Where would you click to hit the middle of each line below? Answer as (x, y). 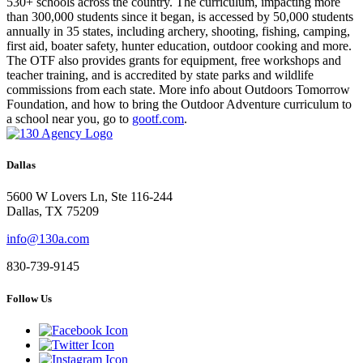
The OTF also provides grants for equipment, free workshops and (174, 61)
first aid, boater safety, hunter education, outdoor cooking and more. (179, 46)
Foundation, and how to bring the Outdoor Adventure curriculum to (179, 105)
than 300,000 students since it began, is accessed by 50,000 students (180, 17)
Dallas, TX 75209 (53, 211)
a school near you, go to (69, 119)
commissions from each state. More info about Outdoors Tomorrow (178, 90)
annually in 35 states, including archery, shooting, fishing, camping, (178, 32)
